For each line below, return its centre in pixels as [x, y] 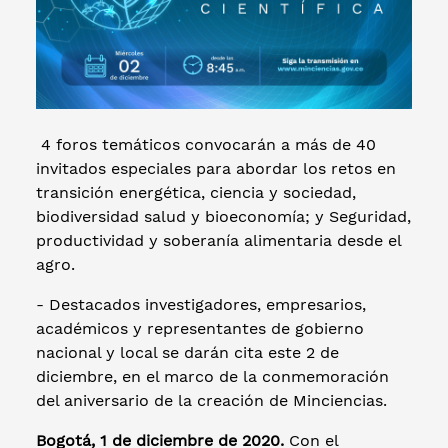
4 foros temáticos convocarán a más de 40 [206, 145]
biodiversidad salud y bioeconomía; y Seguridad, [223, 217]
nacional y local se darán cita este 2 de [187, 353]
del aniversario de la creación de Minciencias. [211, 401]
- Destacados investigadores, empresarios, [201, 305]
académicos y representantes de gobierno [200, 329]
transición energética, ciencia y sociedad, [196, 193]
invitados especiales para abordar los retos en [216, 169]
